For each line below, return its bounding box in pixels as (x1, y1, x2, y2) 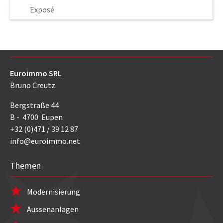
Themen (10, 159, 41, 171)
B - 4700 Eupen (10, 111, 63, 122)
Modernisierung (27, 186, 80, 197)
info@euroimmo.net (10, 135, 80, 146)
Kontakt (10, 40, 41, 52)
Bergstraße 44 (10, 100, 59, 110)
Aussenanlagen (27, 204, 79, 214)
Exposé (30, 4, 54, 14)
